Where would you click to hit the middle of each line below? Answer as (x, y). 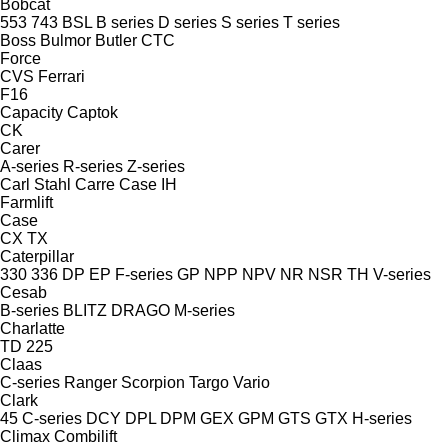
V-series (402, 274)
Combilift (85, 436)
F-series (144, 274)
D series (187, 22)
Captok (92, 112)
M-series (204, 310)
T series (311, 22)
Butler (116, 40)
